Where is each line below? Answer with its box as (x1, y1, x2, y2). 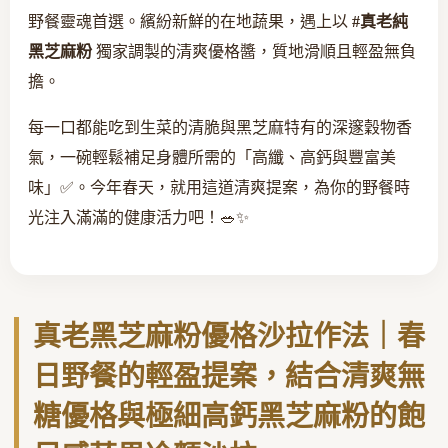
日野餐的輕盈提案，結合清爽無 (33, 360, 425, 392)
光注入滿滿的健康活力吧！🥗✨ (28, 208, 249, 226)
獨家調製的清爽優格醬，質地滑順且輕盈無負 (92, 42, 416, 60)
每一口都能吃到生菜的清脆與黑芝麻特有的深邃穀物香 (28, 118, 412, 136)
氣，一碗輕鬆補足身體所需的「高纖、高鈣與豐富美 (28, 148, 396, 166)
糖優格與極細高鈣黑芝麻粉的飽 (33, 400, 425, 432)
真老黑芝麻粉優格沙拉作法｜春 (33, 320, 425, 352)
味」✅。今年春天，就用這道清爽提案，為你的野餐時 (28, 178, 410, 196)
